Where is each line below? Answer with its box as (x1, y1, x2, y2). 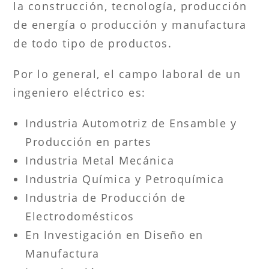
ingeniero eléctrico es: (13, 85, 146, 100)
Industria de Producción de (25, 190, 186, 205)
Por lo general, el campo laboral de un (13, 66, 241, 81)
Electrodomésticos (25, 208, 134, 223)
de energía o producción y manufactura (13, 17, 247, 32)
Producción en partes (25, 134, 152, 149)
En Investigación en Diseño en (25, 227, 204, 242)
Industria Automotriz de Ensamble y (25, 115, 237, 130)
